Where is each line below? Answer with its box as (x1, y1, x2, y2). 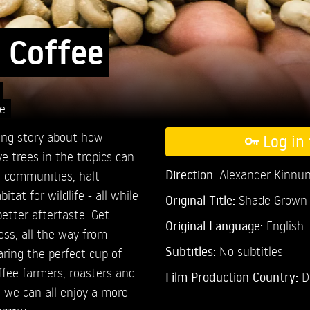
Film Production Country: (165, 268, 302, 285)
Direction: (165, 165, 219, 183)
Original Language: (165, 217, 266, 234)
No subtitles (219, 242, 283, 259)
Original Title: (165, 191, 235, 208)
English (266, 217, 304, 233)
